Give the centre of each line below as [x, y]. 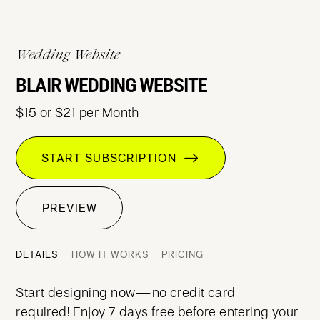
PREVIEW [69, 208]
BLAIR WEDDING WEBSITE [112, 85]
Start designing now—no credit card [126, 292]
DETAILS [37, 254]
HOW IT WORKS [110, 254]
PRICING [183, 254]
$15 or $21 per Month [77, 112]
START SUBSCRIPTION [113, 158]
